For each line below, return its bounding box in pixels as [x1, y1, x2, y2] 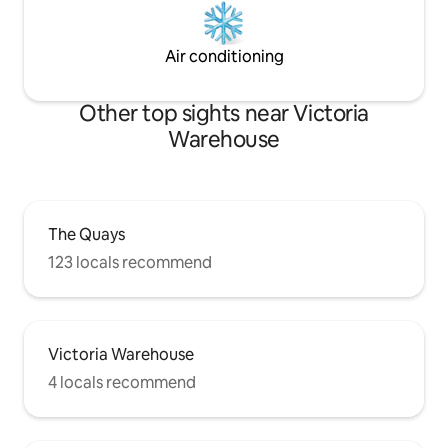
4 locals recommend [48, 372, 196, 394]
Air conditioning [164, 46, 284, 68]
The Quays [48, 224, 125, 246]
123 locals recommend [48, 252, 212, 274]
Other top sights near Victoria [79, 99, 369, 129]
